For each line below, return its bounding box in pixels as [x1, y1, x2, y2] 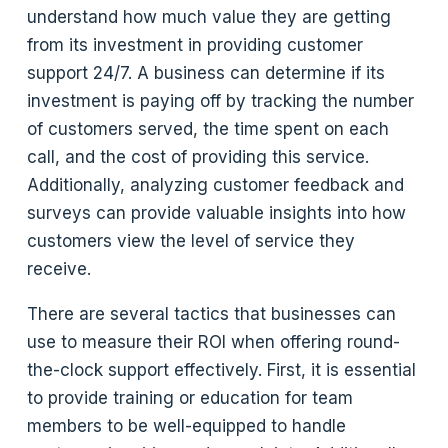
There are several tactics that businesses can [27, 303, 397, 324]
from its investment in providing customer [27, 34, 364, 55]
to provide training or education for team [27, 387, 354, 408]
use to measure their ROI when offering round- [27, 331, 401, 352]
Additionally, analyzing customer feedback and [27, 174, 405, 195]
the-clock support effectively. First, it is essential [27, 359, 417, 380]
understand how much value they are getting [27, 6, 392, 27]
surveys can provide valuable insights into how [27, 202, 407, 223]
